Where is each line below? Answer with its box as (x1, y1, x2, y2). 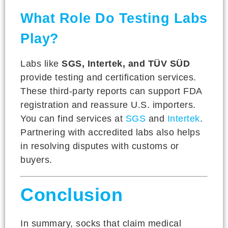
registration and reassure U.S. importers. (20, 100, 196, 110)
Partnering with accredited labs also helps (20, 127, 200, 137)
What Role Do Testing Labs (20, 11, 208, 26)
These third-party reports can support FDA (20, 86, 202, 96)
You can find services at (20, 113, 126, 124)
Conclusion (20, 184, 123, 205)
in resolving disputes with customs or (20, 141, 179, 151)
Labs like (20, 59, 62, 69)
